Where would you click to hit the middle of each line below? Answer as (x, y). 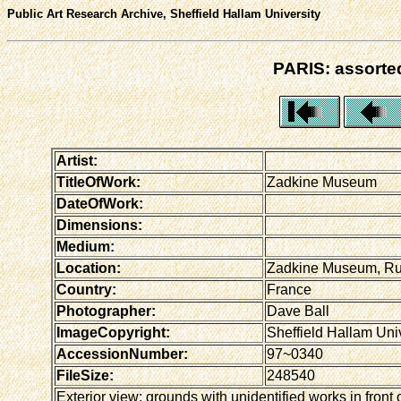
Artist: (77, 160)
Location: (88, 268)
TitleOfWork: (98, 182)
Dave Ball (298, 311)
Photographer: (106, 311)
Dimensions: (99, 225)
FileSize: (85, 375)
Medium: (85, 246)
